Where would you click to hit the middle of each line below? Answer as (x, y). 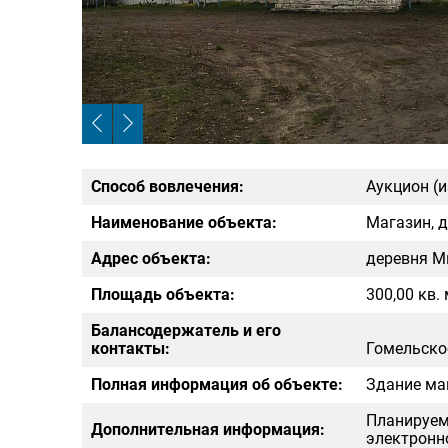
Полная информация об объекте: (217, 384)
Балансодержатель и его (186, 330)
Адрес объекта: (151, 258)
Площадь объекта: (163, 294)
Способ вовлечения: (167, 186)
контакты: (130, 348)
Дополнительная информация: (208, 429)
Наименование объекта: (184, 222)
